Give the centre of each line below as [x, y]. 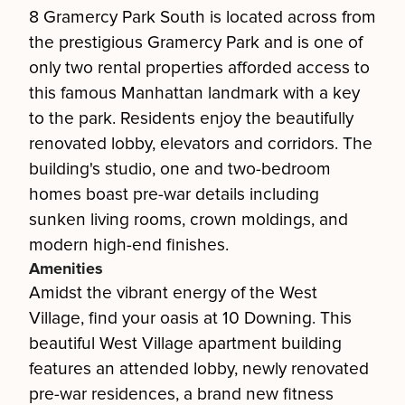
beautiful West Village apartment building [185, 344]
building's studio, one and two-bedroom [180, 169]
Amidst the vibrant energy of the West [173, 293]
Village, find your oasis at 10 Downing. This [190, 318]
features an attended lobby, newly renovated [199, 369]
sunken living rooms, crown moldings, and [188, 220]
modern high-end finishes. [129, 245]
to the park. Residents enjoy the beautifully [191, 118]
